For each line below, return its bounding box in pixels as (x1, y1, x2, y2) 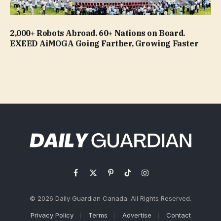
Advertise (122, 211, 151, 220)
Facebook (75, 173, 109, 182)
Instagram (144, 173, 176, 182)
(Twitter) (92, 184, 120, 192)
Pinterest (110, 173, 139, 182)
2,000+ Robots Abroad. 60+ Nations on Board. (10, 28, 185, 38)
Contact (166, 211, 191, 220)
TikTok (127, 173, 150, 182)
